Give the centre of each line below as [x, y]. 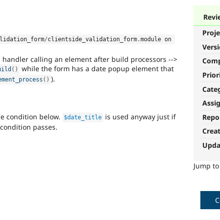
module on [156, 39]
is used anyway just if [140, 116]
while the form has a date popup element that [97, 68]
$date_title [83, 117]
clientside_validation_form [92, 39]
